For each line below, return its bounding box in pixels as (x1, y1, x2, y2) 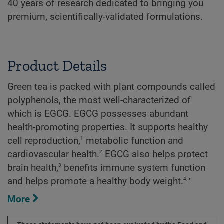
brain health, (7, 162, 58, 173)
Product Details (7, 56, 107, 75)
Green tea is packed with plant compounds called (7, 81, 215, 92)
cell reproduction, (7, 135, 80, 146)
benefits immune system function (61, 162, 205, 173)
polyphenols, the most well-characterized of (7, 94, 191, 106)
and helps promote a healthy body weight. (7, 175, 183, 187)
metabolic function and (83, 135, 183, 146)
